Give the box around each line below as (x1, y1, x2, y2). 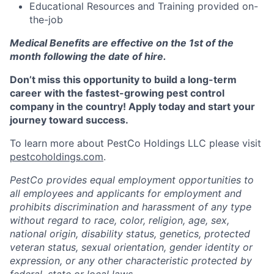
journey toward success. (10, 113, 128, 126)
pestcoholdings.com (10, 150, 103, 163)
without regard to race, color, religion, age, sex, (10, 213, 229, 226)
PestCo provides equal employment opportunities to (10, 173, 254, 186)
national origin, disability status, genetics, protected (10, 227, 250, 240)
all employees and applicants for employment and (10, 187, 242, 199)
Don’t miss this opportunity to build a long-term (10, 73, 237, 86)
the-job (29, 13, 63, 26)
